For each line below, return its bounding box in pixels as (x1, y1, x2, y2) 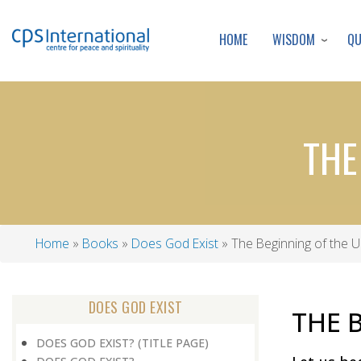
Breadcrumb (12, 247, 129, 275)
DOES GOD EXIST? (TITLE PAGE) (36, 334, 209, 351)
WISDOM (272, 29, 316, 49)
